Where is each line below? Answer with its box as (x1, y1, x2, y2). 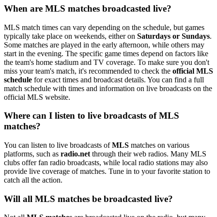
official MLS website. (4, 93, 70, 101)
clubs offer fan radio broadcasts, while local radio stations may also (4, 158, 208, 167)
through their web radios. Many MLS (90, 149, 206, 158)
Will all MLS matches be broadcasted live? (4, 193, 173, 204)
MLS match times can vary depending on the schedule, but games (4, 23, 204, 31)
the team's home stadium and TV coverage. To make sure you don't (4, 58, 209, 66)
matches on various (129, 140, 189, 149)
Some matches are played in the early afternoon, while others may (4, 40, 204, 49)
